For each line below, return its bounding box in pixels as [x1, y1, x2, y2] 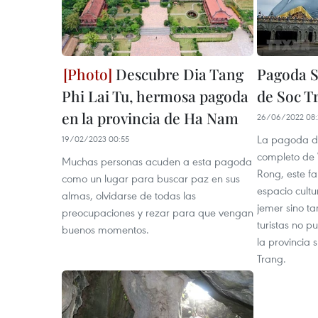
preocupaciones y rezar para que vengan [62, 204, 253, 219]
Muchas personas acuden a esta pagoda [62, 153, 252, 168]
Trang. [257, 251, 286, 265]
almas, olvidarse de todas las [62, 187, 196, 202]
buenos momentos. [62, 221, 149, 236]
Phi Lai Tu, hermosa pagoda [62, 85, 248, 106]
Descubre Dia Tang [112, 63, 243, 84]
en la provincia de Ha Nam [62, 107, 238, 128]
